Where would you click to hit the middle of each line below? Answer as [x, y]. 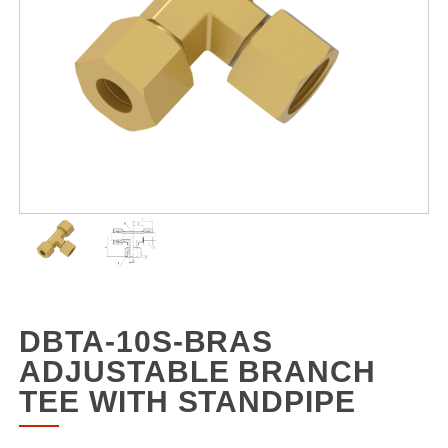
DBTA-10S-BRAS [146, 341]
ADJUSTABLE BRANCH [197, 371]
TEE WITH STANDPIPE [187, 401]
